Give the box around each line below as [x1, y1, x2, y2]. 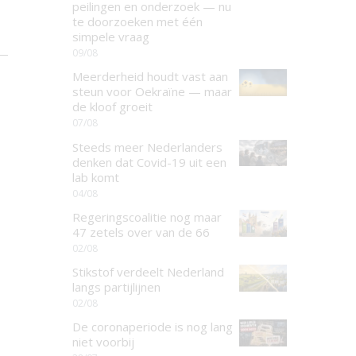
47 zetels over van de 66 [72, 223, 210, 240]
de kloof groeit [72, 99, 153, 115]
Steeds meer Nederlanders [72, 138, 222, 155]
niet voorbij [72, 334, 134, 350]
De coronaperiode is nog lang [72, 319, 233, 335]
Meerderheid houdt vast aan [72, 68, 228, 85]
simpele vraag [72, 29, 149, 44]
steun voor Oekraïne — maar [72, 83, 232, 100]
